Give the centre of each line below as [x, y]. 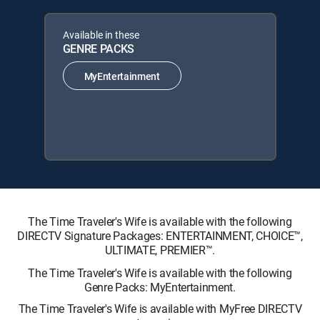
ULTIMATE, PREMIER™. [160, 250]
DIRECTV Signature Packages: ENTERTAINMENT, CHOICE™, [160, 236]
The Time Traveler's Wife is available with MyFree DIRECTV [160, 309]
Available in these [101, 35]
